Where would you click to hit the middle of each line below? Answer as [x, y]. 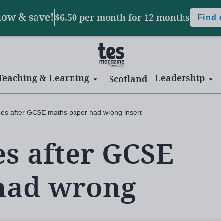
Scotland [128, 79]
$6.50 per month [92, 18]
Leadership [180, 78]
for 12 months [159, 18]
